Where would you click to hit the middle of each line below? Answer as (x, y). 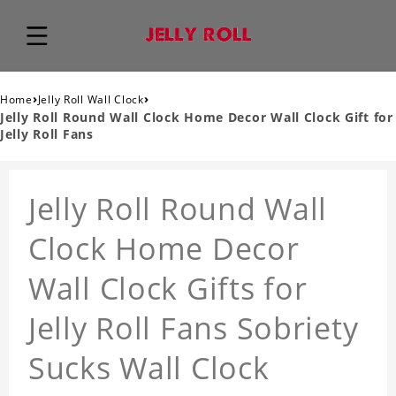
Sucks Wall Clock (149, 368)
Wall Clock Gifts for (168, 289)
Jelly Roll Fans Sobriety (194, 328)
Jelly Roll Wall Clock (91, 100)
